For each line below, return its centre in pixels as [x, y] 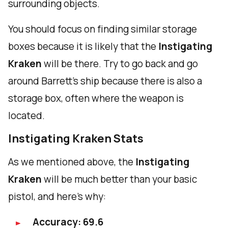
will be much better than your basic [120, 179]
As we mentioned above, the [72, 162]
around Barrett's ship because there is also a [105, 81]
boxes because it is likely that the [83, 47]
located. [26, 116]
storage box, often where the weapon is [96, 98]
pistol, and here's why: [57, 197]
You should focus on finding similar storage [103, 29]
